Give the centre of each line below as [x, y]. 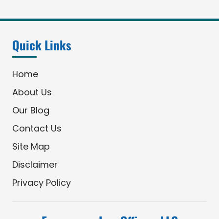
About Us [32, 92]
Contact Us [37, 128]
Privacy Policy [41, 182]
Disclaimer [35, 164]
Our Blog [31, 110]
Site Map [31, 146]
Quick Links [42, 44]
